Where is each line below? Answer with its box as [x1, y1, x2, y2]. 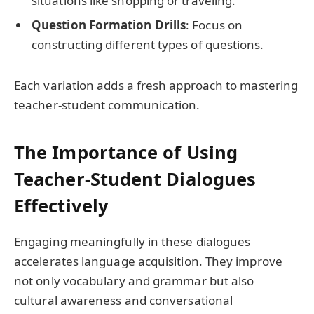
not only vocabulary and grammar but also [14, 273, 254, 289]
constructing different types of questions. [32, 36, 264, 53]
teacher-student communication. [14, 96, 200, 113]
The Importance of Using [14, 140, 238, 165]
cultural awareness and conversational [14, 292, 233, 309]
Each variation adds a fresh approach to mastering [14, 76, 299, 93]
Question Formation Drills [32, 17, 186, 33]
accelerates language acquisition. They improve [14, 253, 282, 270]
